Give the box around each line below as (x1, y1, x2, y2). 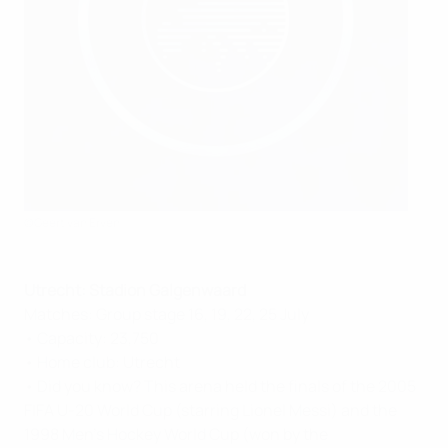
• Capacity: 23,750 (24, 327, 159, 349)
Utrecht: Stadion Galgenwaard (24, 279, 246, 301)
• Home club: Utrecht (24, 351, 180, 373)
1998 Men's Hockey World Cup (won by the (24, 423, 328, 445)
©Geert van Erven (24, 214, 120, 231)
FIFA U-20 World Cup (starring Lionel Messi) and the (24, 399, 397, 421)
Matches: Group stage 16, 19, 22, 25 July (24, 303, 309, 325)
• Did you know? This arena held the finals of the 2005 (24, 375, 416, 397)
